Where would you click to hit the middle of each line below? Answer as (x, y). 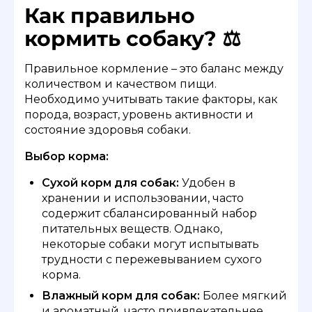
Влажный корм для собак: (121, 295)
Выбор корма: (67, 156)
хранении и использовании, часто (143, 198)
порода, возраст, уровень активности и (139, 114)
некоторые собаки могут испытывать (150, 244)
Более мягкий (243, 295)
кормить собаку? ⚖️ (133, 38)
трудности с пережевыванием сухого (152, 259)
